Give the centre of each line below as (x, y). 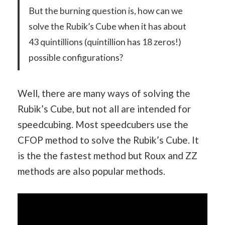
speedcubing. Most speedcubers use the (103, 125)
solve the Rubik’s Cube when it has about (107, 26)
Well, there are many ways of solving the (104, 93)
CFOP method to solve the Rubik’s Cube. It (108, 140)
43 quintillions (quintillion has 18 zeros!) (105, 42)
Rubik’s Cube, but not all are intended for (104, 109)
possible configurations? (76, 57)
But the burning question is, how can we (105, 11)
